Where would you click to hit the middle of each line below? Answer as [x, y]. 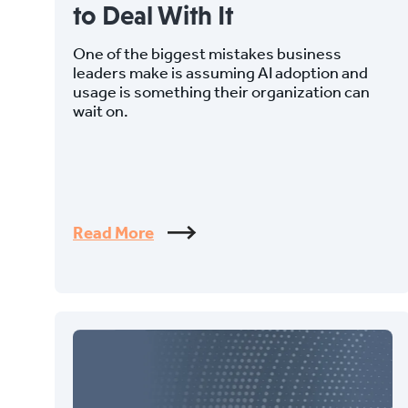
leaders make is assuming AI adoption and [220, 72]
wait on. [101, 110]
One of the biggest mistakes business [207, 53]
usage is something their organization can [221, 91]
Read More [113, 232]
